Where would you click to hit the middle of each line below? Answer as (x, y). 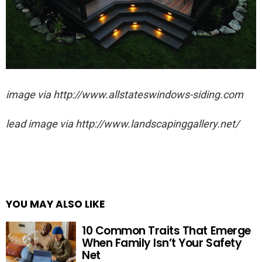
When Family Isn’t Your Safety (162, 243)
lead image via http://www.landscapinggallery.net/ (123, 124)
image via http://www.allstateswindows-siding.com (125, 95)
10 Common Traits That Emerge (166, 230)
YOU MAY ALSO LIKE (55, 204)
